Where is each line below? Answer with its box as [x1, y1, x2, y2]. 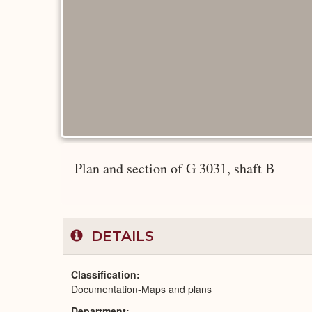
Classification [71, 267, 136, 281]
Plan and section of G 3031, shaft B [75, 159, 274, 178]
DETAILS [87, 228, 154, 244]
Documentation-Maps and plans [71, 282, 212, 296]
